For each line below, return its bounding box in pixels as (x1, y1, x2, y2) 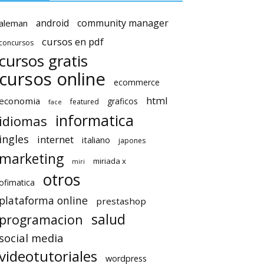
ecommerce (114, 76, 160, 88)
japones (118, 135, 146, 146)
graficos (107, 95, 138, 107)
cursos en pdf (42, 34, 104, 48)
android (36, 16, 69, 29)
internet (37, 132, 74, 146)
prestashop (96, 194, 146, 207)
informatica (55, 110, 134, 130)
